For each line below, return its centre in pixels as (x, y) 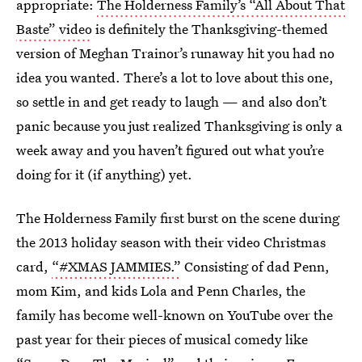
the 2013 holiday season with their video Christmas (171, 242)
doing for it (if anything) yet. (104, 174)
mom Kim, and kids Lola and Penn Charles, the (161, 290)
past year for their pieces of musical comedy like (162, 339)
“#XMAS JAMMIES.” (116, 266)
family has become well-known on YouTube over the (175, 315)
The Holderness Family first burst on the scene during (178, 218)
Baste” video (54, 29)
